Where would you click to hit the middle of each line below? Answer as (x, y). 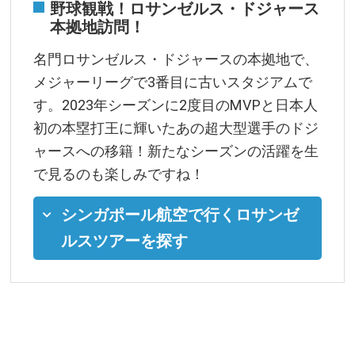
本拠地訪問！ (98, 27)
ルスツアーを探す (125, 241)
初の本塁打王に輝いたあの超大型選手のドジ (176, 128)
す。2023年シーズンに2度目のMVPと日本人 (176, 105)
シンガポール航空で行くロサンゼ (180, 215)
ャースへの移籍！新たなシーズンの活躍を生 (176, 151)
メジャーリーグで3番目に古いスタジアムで (173, 82)
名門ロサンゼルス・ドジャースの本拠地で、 (176, 59)
